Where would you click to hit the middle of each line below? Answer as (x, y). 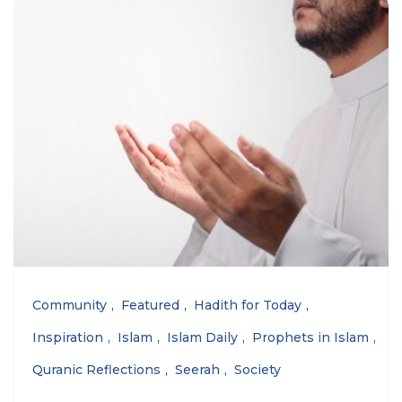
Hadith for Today (248, 306)
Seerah (197, 370)
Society (258, 370)
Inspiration (68, 338)
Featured (150, 306)
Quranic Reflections (96, 370)
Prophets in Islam (310, 338)
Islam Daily (202, 338)
